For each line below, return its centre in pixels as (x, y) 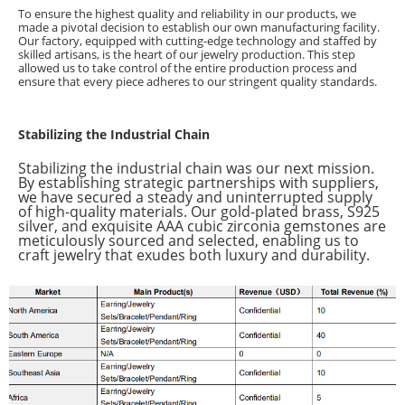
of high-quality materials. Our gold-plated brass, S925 (199, 212)
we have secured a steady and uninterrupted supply (195, 198)
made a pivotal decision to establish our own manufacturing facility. (199, 28)
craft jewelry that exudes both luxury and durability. (194, 255)
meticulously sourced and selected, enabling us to (188, 241)
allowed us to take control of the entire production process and (188, 68)
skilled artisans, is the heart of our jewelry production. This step (187, 55)
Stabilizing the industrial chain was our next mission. (196, 169)
